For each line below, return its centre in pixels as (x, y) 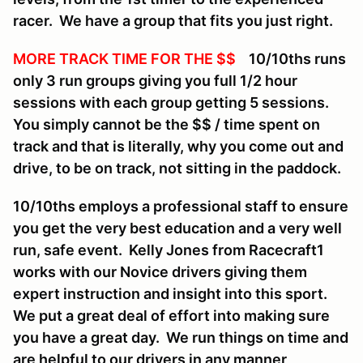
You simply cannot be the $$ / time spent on (167, 125)
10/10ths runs (291, 59)
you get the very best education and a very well (177, 228)
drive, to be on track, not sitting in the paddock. (177, 169)
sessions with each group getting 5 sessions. (174, 103)
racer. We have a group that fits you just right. (173, 21)
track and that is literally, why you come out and (178, 147)
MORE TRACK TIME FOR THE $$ (124, 59)
